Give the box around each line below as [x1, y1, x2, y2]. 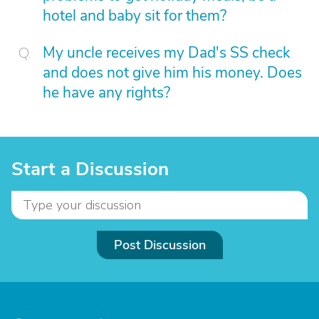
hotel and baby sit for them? [43, 6, 226, 26]
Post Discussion [113, 236, 206, 253]
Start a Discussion [11, 157, 169, 182]
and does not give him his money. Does [43, 63, 302, 83]
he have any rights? [43, 83, 170, 103]
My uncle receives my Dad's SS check [43, 43, 291, 63]
